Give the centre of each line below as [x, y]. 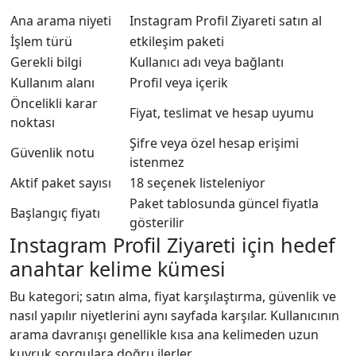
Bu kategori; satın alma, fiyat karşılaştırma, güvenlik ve [173, 296]
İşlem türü [41, 41]
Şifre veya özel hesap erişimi [214, 143]
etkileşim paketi [177, 41]
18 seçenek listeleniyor [197, 182]
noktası [33, 122]
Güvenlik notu [52, 152]
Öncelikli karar [54, 103]
